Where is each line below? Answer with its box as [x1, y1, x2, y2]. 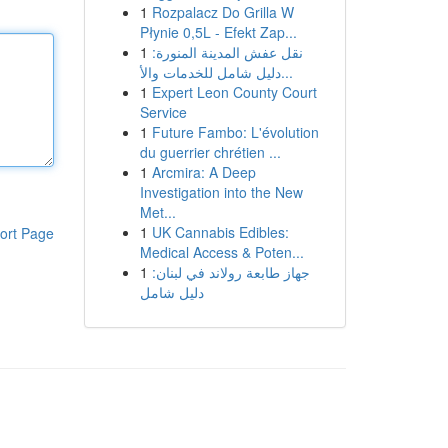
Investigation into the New [139, 182, 303, 202]
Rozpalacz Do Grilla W [151, 2, 294, 22]
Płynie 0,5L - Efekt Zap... [139, 22, 297, 42]
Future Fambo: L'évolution [151, 122, 319, 142]
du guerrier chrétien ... [139, 142, 281, 162]
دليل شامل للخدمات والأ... [280, 62, 293, 82]
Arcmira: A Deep [151, 162, 256, 182]
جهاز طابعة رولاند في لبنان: [151, 262, 310, 282]
